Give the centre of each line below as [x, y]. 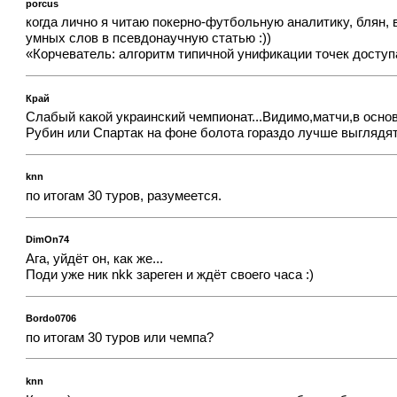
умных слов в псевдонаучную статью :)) [149, 39]
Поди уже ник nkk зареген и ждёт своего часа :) [170, 274]
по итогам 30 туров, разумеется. [124, 196]
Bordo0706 [51, 319]
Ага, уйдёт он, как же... [95, 258]
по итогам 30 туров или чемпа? [120, 337]
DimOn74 [48, 240]
